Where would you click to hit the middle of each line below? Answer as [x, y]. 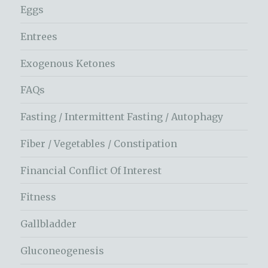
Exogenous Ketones [68, 63]
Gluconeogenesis [63, 250]
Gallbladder [49, 224]
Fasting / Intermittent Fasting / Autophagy [122, 117]
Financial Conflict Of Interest [91, 170]
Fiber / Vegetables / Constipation [99, 143]
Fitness [39, 197]
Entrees [39, 36]
